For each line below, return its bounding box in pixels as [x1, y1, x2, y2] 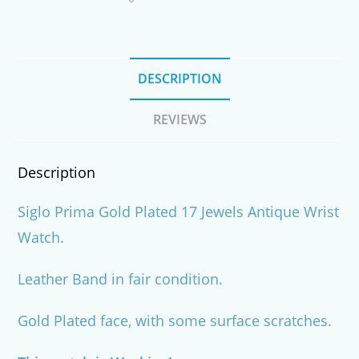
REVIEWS [152, 111, 207, 129]
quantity [17, 20, 63, 36]
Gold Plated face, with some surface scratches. [18, 311, 333, 331]
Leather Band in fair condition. [18, 269, 224, 289]
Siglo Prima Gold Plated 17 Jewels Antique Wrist [18, 202, 340, 222]
